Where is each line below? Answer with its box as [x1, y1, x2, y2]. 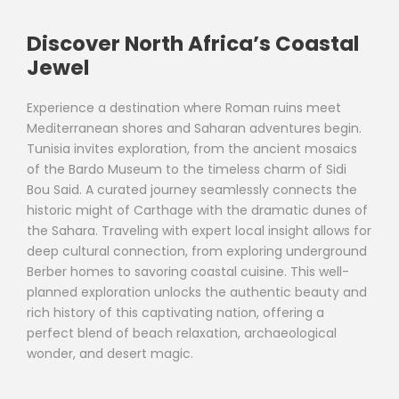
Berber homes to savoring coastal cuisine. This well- [27, 262, 349, 281]
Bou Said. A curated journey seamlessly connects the [27, 180, 357, 199]
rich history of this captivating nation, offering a [27, 303, 324, 322]
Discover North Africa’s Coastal [27, 28, 359, 58]
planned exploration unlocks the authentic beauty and [27, 282, 367, 301]
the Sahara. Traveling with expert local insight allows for [27, 221, 371, 240]
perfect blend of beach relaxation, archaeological [27, 323, 337, 342]
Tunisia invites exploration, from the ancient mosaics [27, 139, 357, 158]
